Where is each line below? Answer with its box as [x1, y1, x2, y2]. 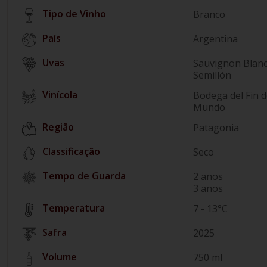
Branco [193, 7, 226, 21]
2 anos [193, 169, 223, 183]
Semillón [193, 68, 232, 82]
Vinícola [42, 88, 77, 101]
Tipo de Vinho [42, 7, 106, 20]
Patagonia [193, 120, 240, 134]
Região [42, 120, 74, 133]
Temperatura [42, 201, 105, 215]
